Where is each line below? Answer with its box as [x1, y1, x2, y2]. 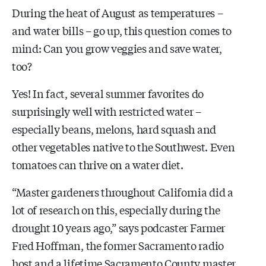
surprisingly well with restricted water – [12, 103, 201, 119]
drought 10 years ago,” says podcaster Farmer [12, 219, 225, 235]
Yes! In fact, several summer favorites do [12, 85, 204, 101]
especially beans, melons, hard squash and [12, 121, 216, 137]
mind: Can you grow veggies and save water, [12, 40, 222, 56]
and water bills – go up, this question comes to [12, 22, 232, 38]
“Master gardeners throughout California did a [12, 183, 233, 199]
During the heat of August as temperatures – [12, 4, 223, 20]
